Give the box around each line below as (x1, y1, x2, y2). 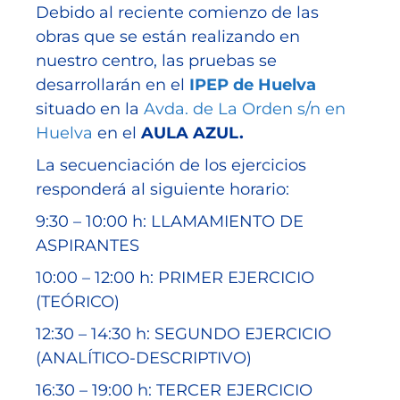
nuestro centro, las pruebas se (36, 51, 277, 71)
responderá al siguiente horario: (36, 179, 289, 200)
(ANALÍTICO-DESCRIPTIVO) (36, 348, 252, 369)
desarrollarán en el (36, 75, 189, 96)
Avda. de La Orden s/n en (144, 99, 346, 120)
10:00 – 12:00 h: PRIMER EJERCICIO (36, 268, 314, 288)
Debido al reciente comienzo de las (36, 3, 319, 23)
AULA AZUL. (141, 123, 244, 144)
